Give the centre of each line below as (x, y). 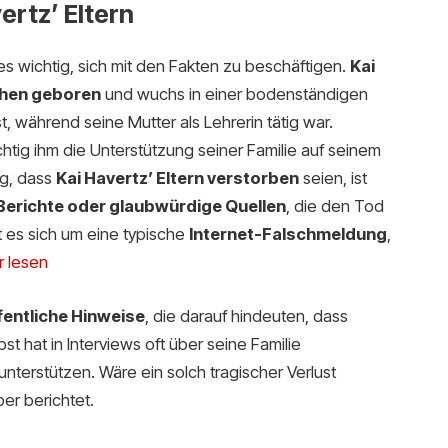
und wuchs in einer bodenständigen (234, 93)
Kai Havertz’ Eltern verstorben (177, 177)
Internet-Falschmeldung (287, 233)
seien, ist (332, 177)
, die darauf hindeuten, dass (246, 315)
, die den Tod (334, 205)
